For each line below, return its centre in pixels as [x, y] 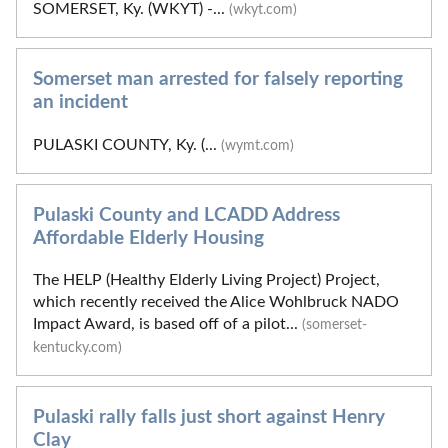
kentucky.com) [77, 347]
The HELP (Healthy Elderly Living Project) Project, [206, 279]
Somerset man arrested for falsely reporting [218, 80]
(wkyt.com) [263, 10]
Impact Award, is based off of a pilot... [167, 323]
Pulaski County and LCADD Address [186, 215]
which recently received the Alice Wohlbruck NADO [216, 301]
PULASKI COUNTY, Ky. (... [127, 144]
